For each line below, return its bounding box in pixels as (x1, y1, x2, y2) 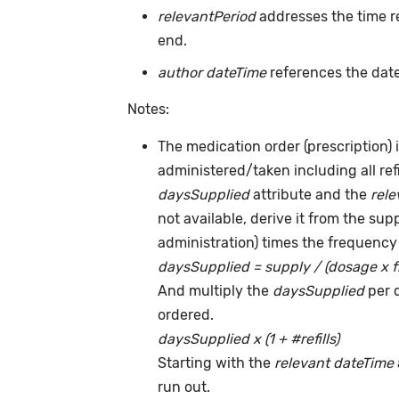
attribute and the (253, 185, 371, 203)
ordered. (158, 305, 215, 323)
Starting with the (158, 354, 272, 371)
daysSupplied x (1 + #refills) (158, 330, 340, 347)
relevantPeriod (158, 8, 260, 26)
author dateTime (158, 63, 267, 81)
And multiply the (158, 281, 273, 299)
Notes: (126, 101, 169, 118)
